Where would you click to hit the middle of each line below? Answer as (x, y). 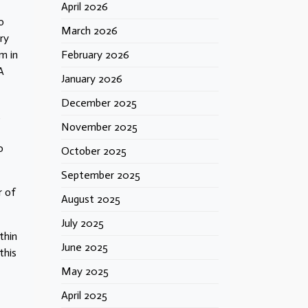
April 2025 (84, 295)
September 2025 (101, 175)
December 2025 (99, 103)
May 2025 (85, 271)
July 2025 (82, 223)
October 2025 (94, 151)
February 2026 (95, 55)
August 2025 (91, 199)
